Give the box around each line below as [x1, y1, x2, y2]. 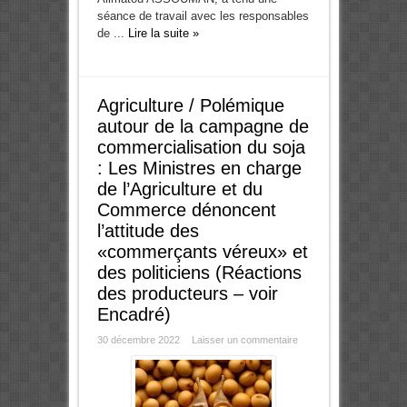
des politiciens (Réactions [96, 263, 302, 283]
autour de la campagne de [96, 116, 309, 137]
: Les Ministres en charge [96, 158, 302, 179]
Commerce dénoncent [96, 200, 276, 221]
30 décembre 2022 [96, 334, 180, 346]
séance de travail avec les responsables [96, 9, 309, 24]
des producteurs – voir [96, 283, 278, 304]
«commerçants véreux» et [96, 242, 308, 263]
